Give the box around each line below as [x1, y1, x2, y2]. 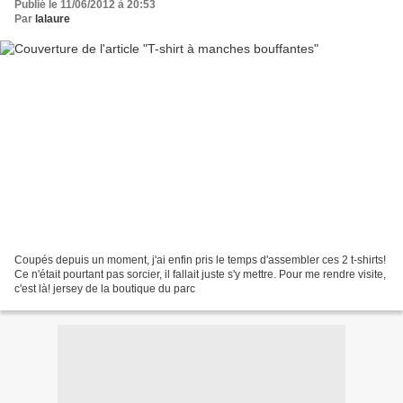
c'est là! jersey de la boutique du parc [14, 282, 195, 295]
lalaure [35, 13, 70, 26]
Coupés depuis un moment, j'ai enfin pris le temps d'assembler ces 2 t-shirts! [14, 253, 386, 266]
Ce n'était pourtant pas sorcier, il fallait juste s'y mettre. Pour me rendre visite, [14, 267, 386, 281]
